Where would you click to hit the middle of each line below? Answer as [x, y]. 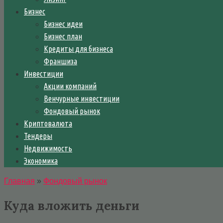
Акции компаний [70, 86]
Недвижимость [48, 148]
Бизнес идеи [63, 24]
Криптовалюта [48, 123]
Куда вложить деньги [72, 206]
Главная [19, 181]
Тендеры [38, 136]
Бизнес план [63, 36]
